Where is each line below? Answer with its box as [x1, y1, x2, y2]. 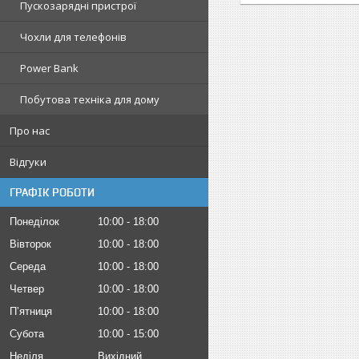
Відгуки [10, 154, 46, 169]
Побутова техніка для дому [20, 91, 159, 107]
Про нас [10, 123, 50, 138]
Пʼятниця [10, 305, 52, 317]
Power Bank [20, 60, 79, 75]
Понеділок [10, 215, 59, 228]
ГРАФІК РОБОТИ [10, 185, 95, 199]
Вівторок [10, 237, 51, 250]
